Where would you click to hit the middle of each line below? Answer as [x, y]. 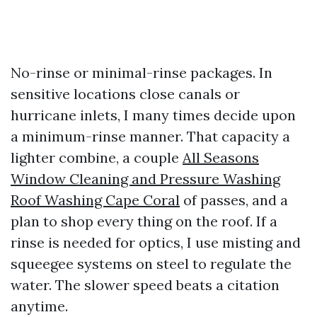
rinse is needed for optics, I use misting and [156, 242]
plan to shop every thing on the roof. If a [144, 221]
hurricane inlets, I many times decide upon [153, 115]
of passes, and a [234, 200]
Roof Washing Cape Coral [95, 200]
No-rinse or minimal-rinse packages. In [142, 73]
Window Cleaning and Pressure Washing [145, 179]
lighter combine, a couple [97, 157]
